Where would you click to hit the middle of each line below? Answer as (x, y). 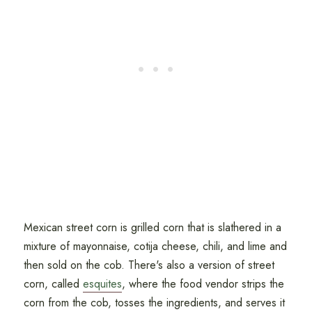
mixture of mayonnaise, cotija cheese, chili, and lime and (155, 247)
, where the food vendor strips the (203, 284)
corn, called (53, 284)
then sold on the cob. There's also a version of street (149, 265)
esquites (102, 284)
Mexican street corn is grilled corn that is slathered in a (152, 228)
